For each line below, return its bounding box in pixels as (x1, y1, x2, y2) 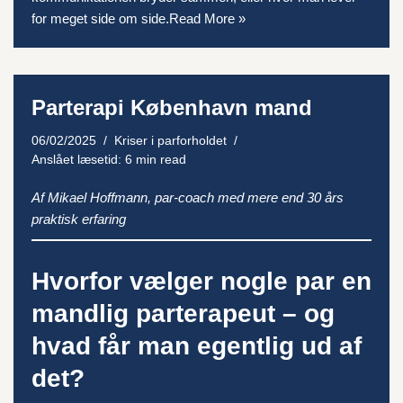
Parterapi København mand (31, 95, 312, 120)
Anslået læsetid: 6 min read (31, 153, 186, 166)
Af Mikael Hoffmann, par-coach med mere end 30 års (31, 190, 344, 205)
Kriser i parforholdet (114, 134, 227, 148)
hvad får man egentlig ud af (31, 332, 362, 360)
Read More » (169, 11, 246, 26)
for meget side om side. (31, 11, 169, 26)
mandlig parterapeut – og (31, 300, 335, 327)
